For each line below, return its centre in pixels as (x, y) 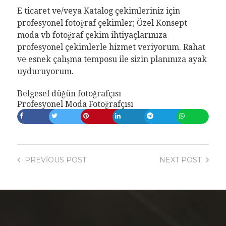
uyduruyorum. (45, 71)
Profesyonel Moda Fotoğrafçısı (75, 104)
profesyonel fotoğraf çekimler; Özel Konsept (102, 23)
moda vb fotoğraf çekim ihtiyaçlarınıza (92, 35)
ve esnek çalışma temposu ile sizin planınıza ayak (112, 59)
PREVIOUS (44, 160)
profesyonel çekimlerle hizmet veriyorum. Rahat (111, 47)
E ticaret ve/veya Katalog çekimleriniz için (98, 11)
